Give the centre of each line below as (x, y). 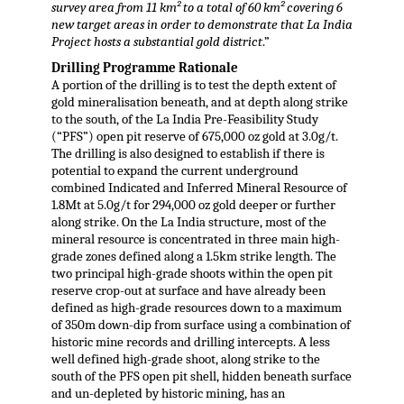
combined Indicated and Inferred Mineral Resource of (199, 188)
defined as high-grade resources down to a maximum (196, 308)
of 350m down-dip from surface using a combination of (201, 326)
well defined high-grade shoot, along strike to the (185, 360)
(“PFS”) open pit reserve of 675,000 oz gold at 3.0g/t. (194, 137)
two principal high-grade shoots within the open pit (192, 274)
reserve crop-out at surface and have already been (188, 291)
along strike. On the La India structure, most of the (188, 223)
